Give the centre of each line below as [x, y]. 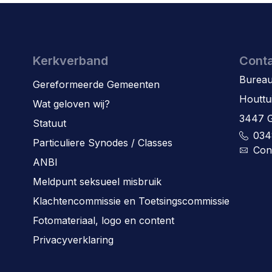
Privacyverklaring [73, 240]
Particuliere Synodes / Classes [102, 143]
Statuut [49, 123]
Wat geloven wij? [71, 104]
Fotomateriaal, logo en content [103, 220]
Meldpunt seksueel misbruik [97, 182]
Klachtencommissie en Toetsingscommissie [131, 201]
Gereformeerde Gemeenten [96, 84]
